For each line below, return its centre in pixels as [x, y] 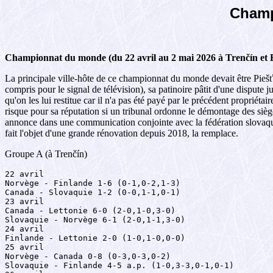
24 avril [24, 229]
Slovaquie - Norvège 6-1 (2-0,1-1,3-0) [95, 220]
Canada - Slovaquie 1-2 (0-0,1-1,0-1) [93, 192]
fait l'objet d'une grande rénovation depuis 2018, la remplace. [122, 133]
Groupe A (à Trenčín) [46, 154]
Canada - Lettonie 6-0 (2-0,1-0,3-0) [90, 211]
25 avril [24, 247]
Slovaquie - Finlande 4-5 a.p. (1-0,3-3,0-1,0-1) [119, 265]
